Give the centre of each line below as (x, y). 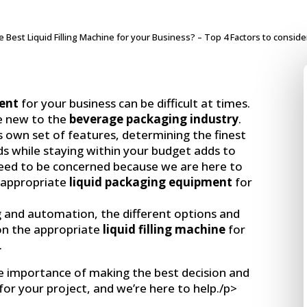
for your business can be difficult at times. (136, 103)
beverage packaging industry (154, 119)
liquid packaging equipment (151, 182)
